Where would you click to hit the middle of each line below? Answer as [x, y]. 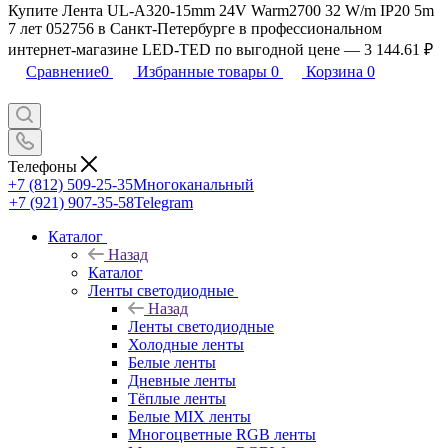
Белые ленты [172, 362]
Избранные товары [202, 71]
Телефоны [44, 166]
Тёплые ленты [177, 398]
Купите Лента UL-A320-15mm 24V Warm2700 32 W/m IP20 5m [221, 10]
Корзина [334, 71]
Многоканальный [193, 184]
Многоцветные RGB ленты [222, 434]
